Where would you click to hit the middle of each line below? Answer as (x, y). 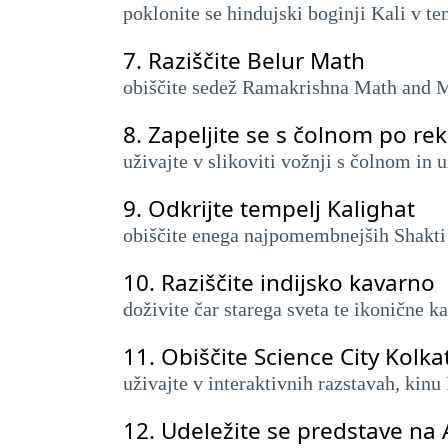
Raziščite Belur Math (256, 60)
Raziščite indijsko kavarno (298, 282)
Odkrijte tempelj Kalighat (281, 208)
